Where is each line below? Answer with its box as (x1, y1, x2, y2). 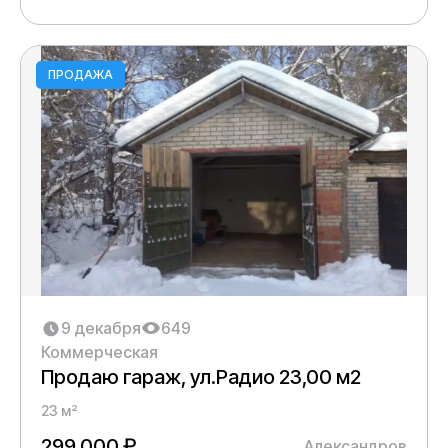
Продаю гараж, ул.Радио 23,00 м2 (41, 365, 361, 389)
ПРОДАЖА (48, 67, 113, 82)
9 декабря (61, 318, 141, 338)
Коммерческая (41, 342, 158, 362)
